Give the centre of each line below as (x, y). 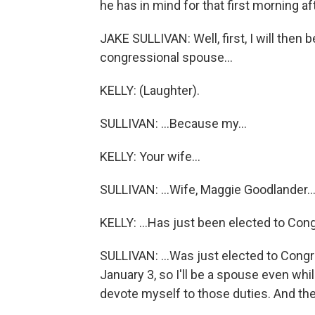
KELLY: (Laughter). (150, 90)
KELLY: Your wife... (150, 156)
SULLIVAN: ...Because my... (173, 123)
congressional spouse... (166, 57)
